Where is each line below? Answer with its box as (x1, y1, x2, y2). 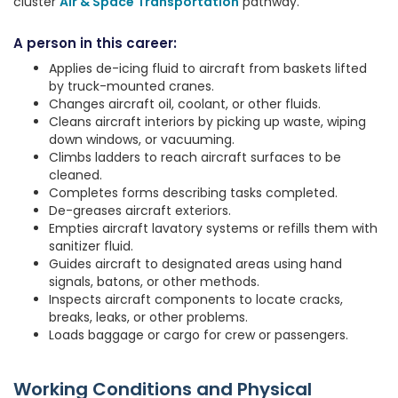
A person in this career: (13, 34, 177, 52)
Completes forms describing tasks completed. (49, 184, 338, 202)
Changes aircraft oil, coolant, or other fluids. (49, 95, 321, 113)
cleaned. (49, 166, 102, 184)
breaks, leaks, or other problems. (49, 308, 248, 326)
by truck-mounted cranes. (49, 77, 214, 95)
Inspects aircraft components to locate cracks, (49, 291, 343, 308)
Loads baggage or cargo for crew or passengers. (49, 326, 348, 344)
